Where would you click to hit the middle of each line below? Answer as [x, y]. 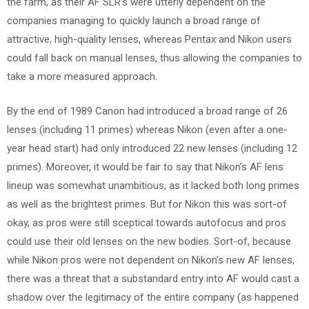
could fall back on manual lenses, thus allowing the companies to [154, 58]
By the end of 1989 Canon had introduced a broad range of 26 [147, 111]
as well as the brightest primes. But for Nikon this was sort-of [147, 204]
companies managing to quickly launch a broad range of [134, 21]
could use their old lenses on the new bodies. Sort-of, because [149, 241]
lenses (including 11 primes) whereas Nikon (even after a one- [147, 129]
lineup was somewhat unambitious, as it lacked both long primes [153, 185]
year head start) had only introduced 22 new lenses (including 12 [152, 148]
